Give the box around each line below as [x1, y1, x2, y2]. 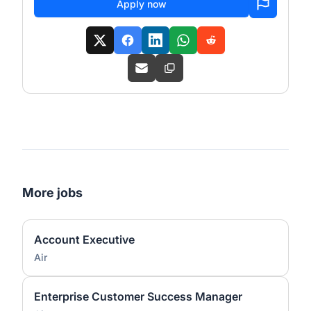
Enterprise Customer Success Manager [34, 289, 242, 303]
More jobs [22, 185, 83, 200]
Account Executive [34, 233, 135, 246]
